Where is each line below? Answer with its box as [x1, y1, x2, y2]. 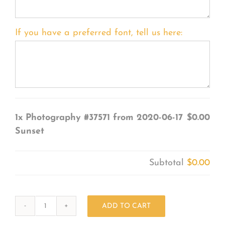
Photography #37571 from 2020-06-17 [25, 113, 183, 123]
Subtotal [149, 158, 187, 168]
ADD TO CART [101, 202, 151, 210]
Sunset [15, 126, 44, 136]
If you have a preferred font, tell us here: [15, 28, 182, 38]
